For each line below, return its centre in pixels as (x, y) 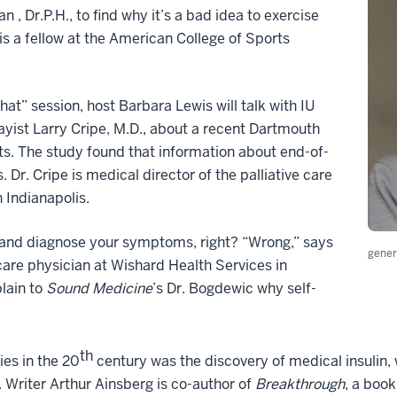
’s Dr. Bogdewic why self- (234, 288)
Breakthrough (300, 384)
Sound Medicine (99, 288)
